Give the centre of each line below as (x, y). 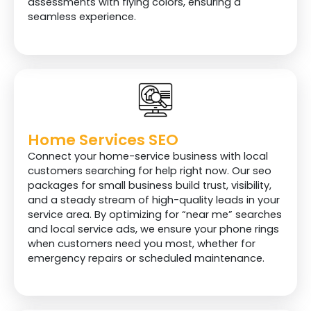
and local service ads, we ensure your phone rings (153, 229)
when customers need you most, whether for (142, 243)
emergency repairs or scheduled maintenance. (146, 258)
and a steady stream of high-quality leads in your (154, 200)
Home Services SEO (103, 140)
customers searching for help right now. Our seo (150, 170)
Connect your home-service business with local (148, 156)
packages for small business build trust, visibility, (150, 185)
